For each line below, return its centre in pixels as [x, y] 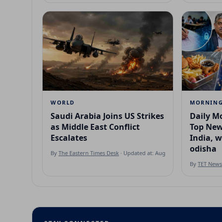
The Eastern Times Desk [89, 153]
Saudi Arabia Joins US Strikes [107, 116]
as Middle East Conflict [95, 127]
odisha [203, 148]
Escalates [69, 138]
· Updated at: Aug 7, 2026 [152, 153]
